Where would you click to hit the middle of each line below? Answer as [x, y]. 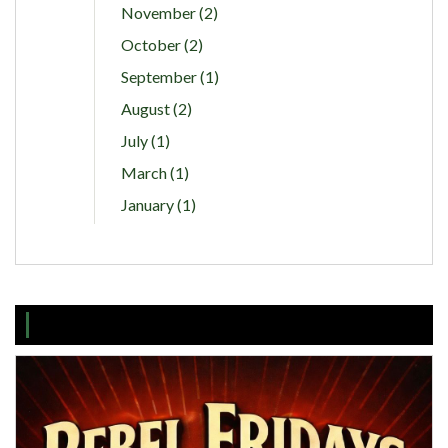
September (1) [169, 76]
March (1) [154, 172]
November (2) [169, 12]
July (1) [145, 140]
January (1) [158, 204]
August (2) [156, 108]
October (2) [161, 44]
